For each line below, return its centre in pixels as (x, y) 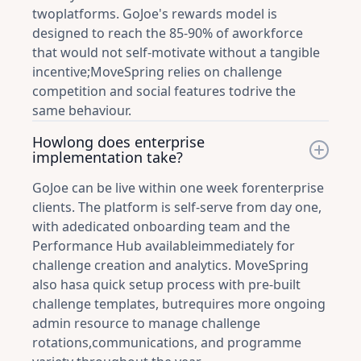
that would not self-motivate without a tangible (176, 52)
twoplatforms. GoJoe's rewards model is (155, 14)
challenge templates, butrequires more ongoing (179, 304)
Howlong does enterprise (118, 142)
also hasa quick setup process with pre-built (166, 284)
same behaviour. (82, 110)
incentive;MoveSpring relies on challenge (157, 72)
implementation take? (108, 157)
